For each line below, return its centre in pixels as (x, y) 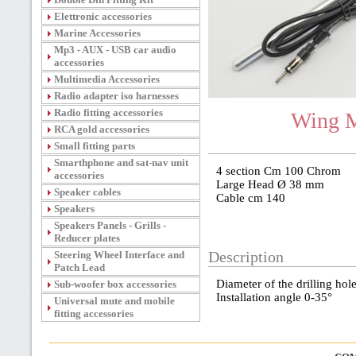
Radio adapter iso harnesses (116, 96)
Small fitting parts (95, 146)
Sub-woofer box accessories (115, 284)
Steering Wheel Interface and (119, 255)
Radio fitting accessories (108, 112)
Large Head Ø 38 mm (270, 184)
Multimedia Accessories (107, 79)
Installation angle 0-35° (276, 297)
